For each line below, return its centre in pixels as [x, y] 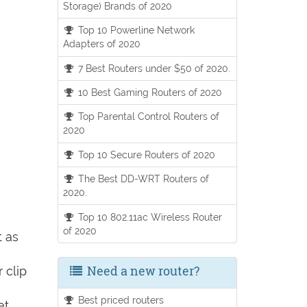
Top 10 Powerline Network [135, 30]
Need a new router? [142, 270]
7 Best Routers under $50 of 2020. [153, 68]
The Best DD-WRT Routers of [143, 179]
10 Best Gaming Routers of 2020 [149, 93]
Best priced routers [120, 299]
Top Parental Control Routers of [148, 116]
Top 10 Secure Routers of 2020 [146, 154]
